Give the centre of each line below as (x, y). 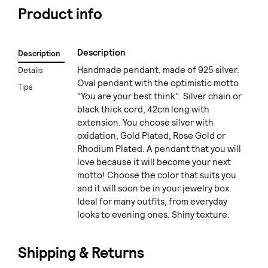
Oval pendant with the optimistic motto (158, 83)
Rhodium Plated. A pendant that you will (159, 149)
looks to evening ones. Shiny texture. (153, 214)
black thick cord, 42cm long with (143, 109)
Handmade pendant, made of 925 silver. (158, 70)
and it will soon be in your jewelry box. (154, 188)
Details (31, 71)
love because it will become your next (154, 162)
